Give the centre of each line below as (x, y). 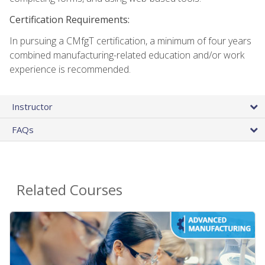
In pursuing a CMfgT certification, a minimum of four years (130, 41)
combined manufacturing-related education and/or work (127, 55)
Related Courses (70, 190)
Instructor (32, 107)
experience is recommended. (70, 70)
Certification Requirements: (70, 20)
